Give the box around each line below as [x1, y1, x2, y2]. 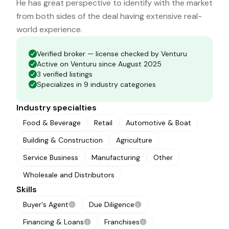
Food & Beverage [23, 118, 81, 127]
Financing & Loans [23, 217, 84, 226]
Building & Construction [23, 135, 103, 145]
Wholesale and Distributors [23, 170, 114, 179]
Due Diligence [89, 200, 134, 209]
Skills [16, 184, 37, 195]
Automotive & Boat [126, 118, 191, 127]
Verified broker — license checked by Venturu [37, 49, 187, 58]
